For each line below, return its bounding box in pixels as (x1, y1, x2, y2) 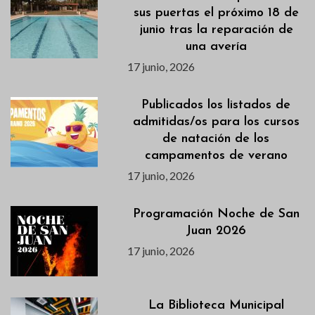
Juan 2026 (186, 224, 247, 238)
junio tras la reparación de (139, 22, 293, 37)
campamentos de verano (144, 148, 288, 162)
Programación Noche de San (132, 207, 300, 221)
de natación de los (162, 131, 270, 146)
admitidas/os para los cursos (132, 115, 300, 129)
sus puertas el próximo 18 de (133, 6, 299, 20)
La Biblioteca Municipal (148, 298, 284, 312)
